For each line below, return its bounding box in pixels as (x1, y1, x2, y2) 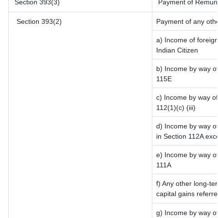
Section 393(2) (13, 18, 62, 25)
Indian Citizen (156, 46, 198, 54)
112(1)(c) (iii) (156, 104, 196, 111)
